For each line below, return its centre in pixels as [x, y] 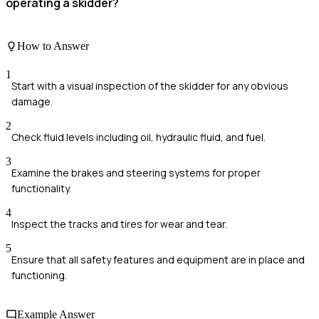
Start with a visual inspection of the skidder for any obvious [150, 85]
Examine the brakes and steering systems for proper [136, 172]
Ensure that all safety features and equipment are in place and [158, 259]
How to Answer [53, 46]
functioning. [39, 275]
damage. [32, 101]
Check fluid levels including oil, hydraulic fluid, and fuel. [138, 137]
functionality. [41, 188]
